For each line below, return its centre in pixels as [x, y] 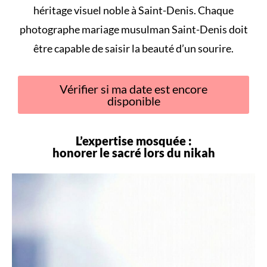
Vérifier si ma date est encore [133, 89]
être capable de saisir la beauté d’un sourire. [133, 48]
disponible [133, 100]
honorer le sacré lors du [118, 152]
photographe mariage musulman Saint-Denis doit [133, 29]
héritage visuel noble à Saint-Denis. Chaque [133, 10]
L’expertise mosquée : [133, 140]
